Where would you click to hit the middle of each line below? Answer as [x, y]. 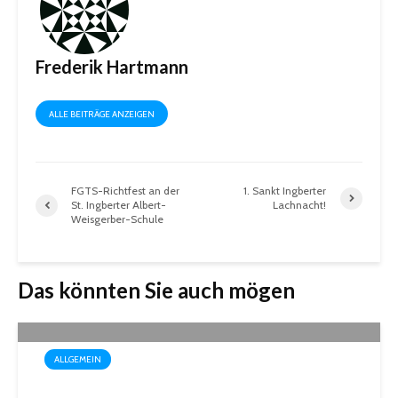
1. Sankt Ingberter [285, 191]
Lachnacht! [300, 205]
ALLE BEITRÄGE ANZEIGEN [102, 115]
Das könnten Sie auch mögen [156, 291]
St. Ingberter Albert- [119, 205]
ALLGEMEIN [78, 360]
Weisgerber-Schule [117, 219]
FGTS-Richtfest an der [125, 191]
